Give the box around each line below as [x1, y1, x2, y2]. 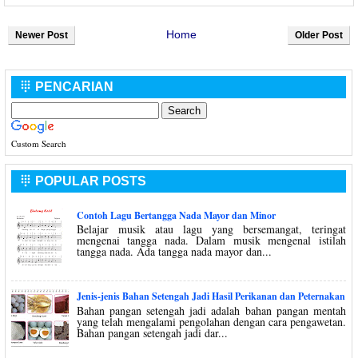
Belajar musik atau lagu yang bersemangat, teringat [76, 221, 346, 237]
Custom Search [10, 137, 66, 149]
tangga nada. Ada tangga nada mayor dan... [76, 244, 272, 260]
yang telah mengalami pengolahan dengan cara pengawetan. [76, 313, 346, 329]
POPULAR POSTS [31, 173, 146, 188]
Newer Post [15, 29, 68, 41]
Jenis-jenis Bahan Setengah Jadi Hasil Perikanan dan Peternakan [76, 289, 345, 304]
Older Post [295, 29, 343, 41]
